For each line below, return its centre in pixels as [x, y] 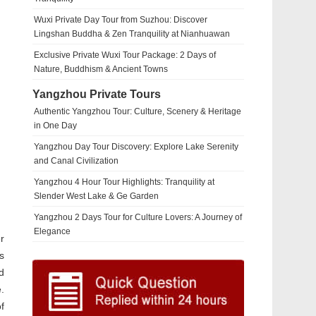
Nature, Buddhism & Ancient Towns [101, 69]
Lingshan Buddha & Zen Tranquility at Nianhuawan [132, 34]
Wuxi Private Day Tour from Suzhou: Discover [121, 20]
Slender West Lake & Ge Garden [96, 196]
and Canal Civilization [76, 161]
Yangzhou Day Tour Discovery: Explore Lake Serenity [136, 147]
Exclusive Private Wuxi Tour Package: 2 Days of [125, 55]
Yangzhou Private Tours [97, 94]
